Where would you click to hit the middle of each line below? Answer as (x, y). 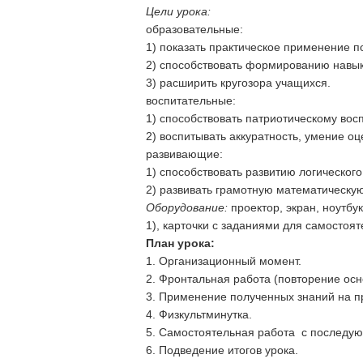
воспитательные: (190, 100)
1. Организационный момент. (223, 261)
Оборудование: (186, 207)
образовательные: (194, 29)
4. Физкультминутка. (199, 314)
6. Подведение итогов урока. (222, 350)
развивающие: (184, 154)
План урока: (180, 243)
